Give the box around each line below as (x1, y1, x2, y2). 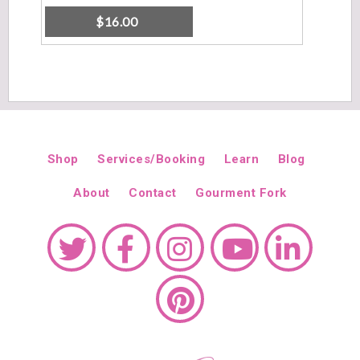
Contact (129, 186, 177, 200)
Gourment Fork (195, 186, 287, 200)
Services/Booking (97, 152, 205, 166)
